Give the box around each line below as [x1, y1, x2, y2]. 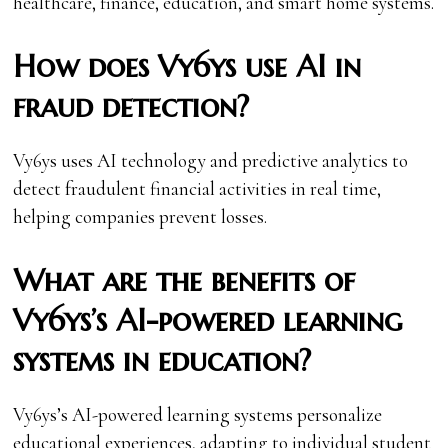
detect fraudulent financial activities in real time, [13, 176, 382, 200]
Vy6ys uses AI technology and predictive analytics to [13, 148, 409, 172]
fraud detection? [13, 86, 250, 126]
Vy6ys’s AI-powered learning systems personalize [13, 402, 383, 426]
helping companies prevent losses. [13, 204, 268, 228]
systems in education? [13, 340, 312, 380]
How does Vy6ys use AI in [13, 46, 362, 86]
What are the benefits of [13, 260, 356, 300]
